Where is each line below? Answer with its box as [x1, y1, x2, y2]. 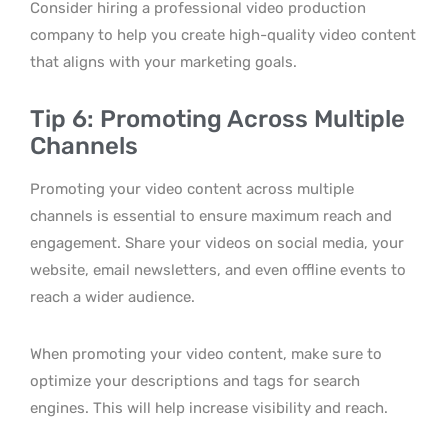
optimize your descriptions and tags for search [30, 372, 360, 390]
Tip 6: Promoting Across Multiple [30, 105, 405, 133]
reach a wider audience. [30, 288, 195, 306]
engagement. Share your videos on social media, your [30, 234, 404, 252]
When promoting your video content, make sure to [30, 345, 382, 363]
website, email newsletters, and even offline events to [30, 261, 406, 279]
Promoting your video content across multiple [30, 180, 354, 198]
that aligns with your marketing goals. [30, 53, 297, 71]
